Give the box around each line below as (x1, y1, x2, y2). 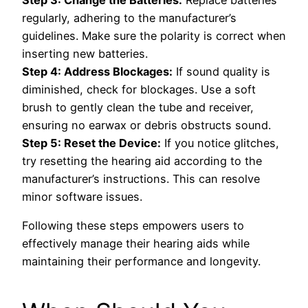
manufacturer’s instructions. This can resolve (22, 172, 260, 186)
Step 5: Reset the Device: (22, 136, 161, 151)
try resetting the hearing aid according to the (22, 154, 262, 168)
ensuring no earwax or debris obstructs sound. (22, 118, 271, 133)
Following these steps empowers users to (22, 219, 244, 233)
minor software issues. (22, 190, 142, 204)
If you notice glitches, (161, 136, 279, 151)
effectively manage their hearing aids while (22, 236, 250, 251)
